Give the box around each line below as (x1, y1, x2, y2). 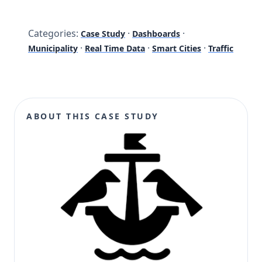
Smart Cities (152, 43, 201, 54)
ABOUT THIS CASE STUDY (26, 111, 159, 122)
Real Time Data (85, 43, 145, 54)
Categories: (28, 27, 78, 40)
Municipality (28, 43, 78, 54)
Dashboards (132, 28, 180, 40)
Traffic (208, 43, 233, 54)
